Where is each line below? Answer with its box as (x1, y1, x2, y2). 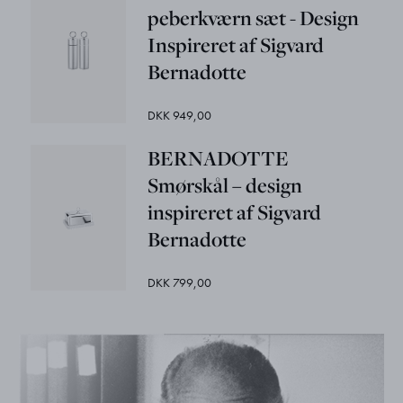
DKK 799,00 (148, 273, 212, 291)
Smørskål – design (148, 171, 303, 199)
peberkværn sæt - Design (148, 4, 360, 31)
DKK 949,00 (148, 106, 212, 123)
